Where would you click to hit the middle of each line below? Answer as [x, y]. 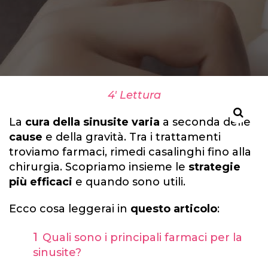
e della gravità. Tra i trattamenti [132, 137]
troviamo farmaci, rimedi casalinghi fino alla [130, 152]
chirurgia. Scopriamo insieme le [99, 167]
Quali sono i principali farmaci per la [142, 237]
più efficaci [41, 182]
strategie [214, 167]
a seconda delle [205, 122]
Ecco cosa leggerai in [70, 209]
